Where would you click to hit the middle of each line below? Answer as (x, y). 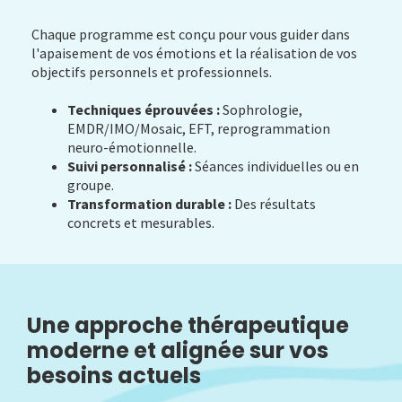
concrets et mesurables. (141, 223)
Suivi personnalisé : (130, 166)
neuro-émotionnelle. (132, 148)
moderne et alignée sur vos (178, 351)
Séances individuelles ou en (275, 166)
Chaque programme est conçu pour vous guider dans (191, 35)
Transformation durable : (149, 204)
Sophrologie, (261, 110)
